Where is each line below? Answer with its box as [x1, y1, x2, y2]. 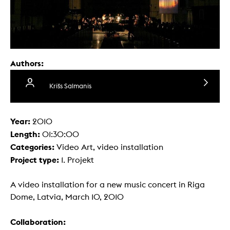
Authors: [10, 58, 44, 69]
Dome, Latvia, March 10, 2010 [10, 192, 124, 202]
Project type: [10, 155, 61, 165]
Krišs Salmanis [49, 82, 91, 90]
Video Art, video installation [56, 142, 163, 152]
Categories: [10, 142, 56, 152]
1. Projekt [61, 155, 94, 165]
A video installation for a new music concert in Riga [10, 180, 205, 190]
